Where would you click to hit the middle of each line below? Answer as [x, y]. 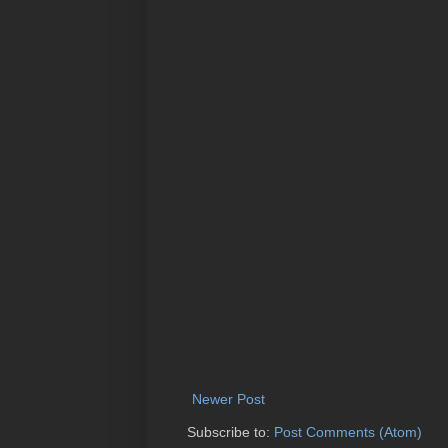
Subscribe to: [230, 431]
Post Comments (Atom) [348, 431]
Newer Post [228, 398]
